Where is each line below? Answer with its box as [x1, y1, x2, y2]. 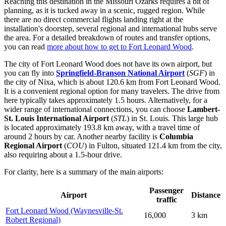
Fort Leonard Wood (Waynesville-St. [6, 206, 123, 215]
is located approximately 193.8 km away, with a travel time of [4, 123, 200, 132]
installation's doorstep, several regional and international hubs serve [4, 24, 217, 33]
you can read [4, 42, 47, 51]
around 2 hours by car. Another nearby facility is [4, 132, 159, 141]
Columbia [159, 132, 193, 141]
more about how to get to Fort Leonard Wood [47, 42, 192, 51]
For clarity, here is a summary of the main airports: [4, 167, 163, 176]
